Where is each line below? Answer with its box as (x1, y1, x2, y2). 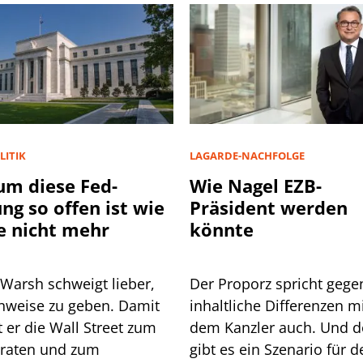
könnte (190, 216, 254, 241)
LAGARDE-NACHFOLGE (190, 147, 305, 163)
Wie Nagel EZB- (190, 173, 322, 198)
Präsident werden (190, 194, 348, 220)
